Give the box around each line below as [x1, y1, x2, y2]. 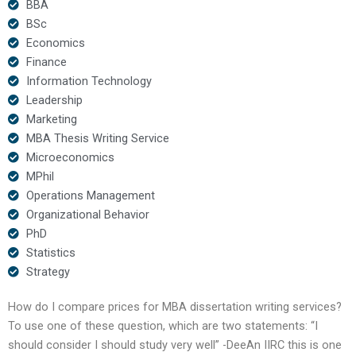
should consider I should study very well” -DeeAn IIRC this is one [8, 337, 342, 352]
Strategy [25, 264, 70, 279]
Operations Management [25, 188, 155, 203]
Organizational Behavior [25, 207, 149, 222]
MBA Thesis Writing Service [25, 130, 169, 145]
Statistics [25, 245, 75, 260]
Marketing [25, 111, 77, 126]
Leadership [25, 92, 83, 107]
